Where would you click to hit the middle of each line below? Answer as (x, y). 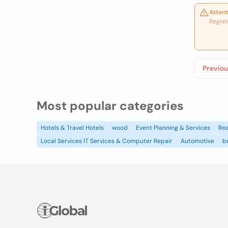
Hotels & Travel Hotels (72, 128)
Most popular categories (110, 106)
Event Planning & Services (173, 128)
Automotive (197, 141)
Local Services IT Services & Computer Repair (107, 141)
